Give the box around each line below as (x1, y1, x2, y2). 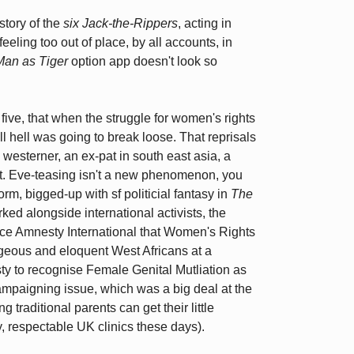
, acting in (178, 17, 232, 31)
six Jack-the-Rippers (63, 17, 178, 31)
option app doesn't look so (68, 55, 217, 69)
